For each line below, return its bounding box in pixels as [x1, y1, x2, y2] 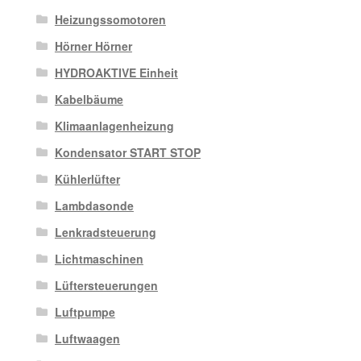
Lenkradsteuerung [54, 224, 156, 241]
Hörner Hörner [54, 38, 132, 55]
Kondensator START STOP [54, 144, 201, 161]
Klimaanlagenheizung [54, 118, 174, 135]
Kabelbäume [54, 91, 123, 108]
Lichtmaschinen [54, 251, 143, 268]
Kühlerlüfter [54, 171, 120, 188]
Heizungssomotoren [54, 11, 166, 28]
